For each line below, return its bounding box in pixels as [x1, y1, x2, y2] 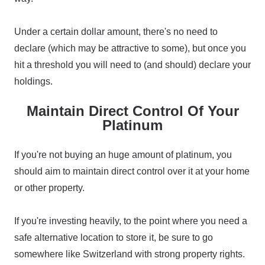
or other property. [14, 183, 85, 193]
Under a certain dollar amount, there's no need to [14, 27, 218, 37]
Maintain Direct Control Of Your [26, 103, 239, 119]
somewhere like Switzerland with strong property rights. [14, 249, 245, 259]
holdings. [14, 76, 53, 86]
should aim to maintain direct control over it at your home [14, 166, 250, 176]
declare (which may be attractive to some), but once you [14, 43, 246, 53]
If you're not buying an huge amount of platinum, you [14, 150, 232, 160]
